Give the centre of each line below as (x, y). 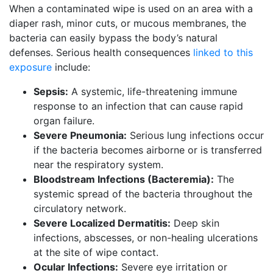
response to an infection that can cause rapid (138, 106)
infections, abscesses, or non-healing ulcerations (146, 238)
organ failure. (64, 121)
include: (71, 67)
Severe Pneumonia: (80, 135)
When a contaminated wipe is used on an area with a (131, 9)
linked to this (223, 52)
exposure (30, 67)
